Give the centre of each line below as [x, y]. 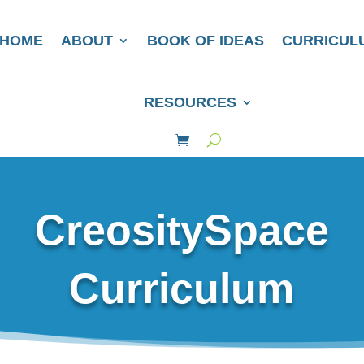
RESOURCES [190, 102]
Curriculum [182, 288]
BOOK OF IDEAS [205, 41]
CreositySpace [182, 230]
